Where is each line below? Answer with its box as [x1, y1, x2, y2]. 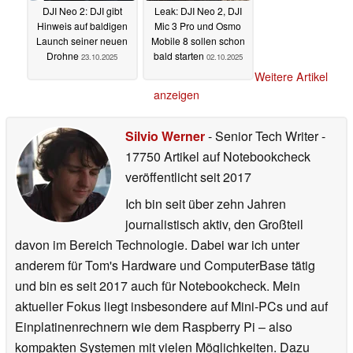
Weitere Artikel [254, 69, 328, 85]
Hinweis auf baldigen [36, 18, 128, 32]
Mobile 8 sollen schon [150, 33, 245, 47]
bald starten [153, 48, 206, 62]
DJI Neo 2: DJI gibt [42, 3, 122, 17]
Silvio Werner [125, 127, 205, 146]
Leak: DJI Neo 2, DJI [154, 3, 242, 17]
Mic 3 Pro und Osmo [154, 18, 241, 32]
